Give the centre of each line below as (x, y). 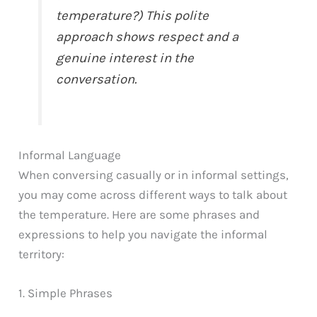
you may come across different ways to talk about (153, 195)
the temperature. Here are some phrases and (139, 215)
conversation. (97, 80)
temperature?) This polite (133, 16)
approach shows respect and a (148, 37)
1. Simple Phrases (66, 293)
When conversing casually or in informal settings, (154, 175)
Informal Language (70, 155)
